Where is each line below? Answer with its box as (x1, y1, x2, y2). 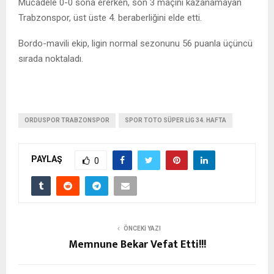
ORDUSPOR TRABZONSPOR (24, 116, 109, 124)
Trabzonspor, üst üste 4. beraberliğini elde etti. (18, 12, 202, 23)
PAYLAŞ (31, 154, 62, 165)
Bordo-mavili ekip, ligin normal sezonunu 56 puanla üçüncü (18, 37, 253, 49)
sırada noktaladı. (18, 53, 83, 64)
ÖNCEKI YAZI (123, 224, 161, 232)
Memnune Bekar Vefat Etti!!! (68, 235, 206, 254)
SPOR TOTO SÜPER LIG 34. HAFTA (125, 116, 226, 124)
